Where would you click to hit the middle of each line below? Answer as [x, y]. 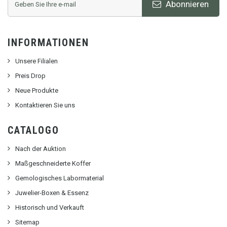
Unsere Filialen [36, 61]
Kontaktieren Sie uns [45, 105]
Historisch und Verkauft [50, 208]
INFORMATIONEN [48, 43]
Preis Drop [30, 76]
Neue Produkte [37, 91]
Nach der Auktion [41, 149]
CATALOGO [33, 130]
